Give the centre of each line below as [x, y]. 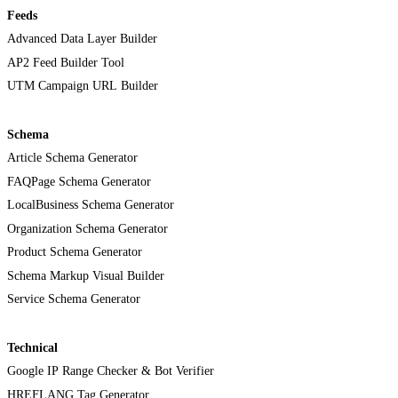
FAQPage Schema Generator [79, 181]
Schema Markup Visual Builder [86, 275]
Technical [32, 347]
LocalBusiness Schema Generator [91, 205]
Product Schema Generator [75, 252]
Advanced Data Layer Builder [82, 39]
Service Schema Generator [74, 299]
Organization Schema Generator [88, 228]
